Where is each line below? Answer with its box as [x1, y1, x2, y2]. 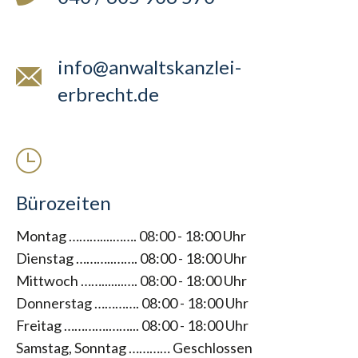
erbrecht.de [58, 82, 159, 105]
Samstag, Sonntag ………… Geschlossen [16, 339, 253, 356]
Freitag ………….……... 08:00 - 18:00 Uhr [16, 316, 249, 334]
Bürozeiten [16, 191, 111, 214]
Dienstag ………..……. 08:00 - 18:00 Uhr [16, 249, 247, 267]
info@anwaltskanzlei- [58, 55, 241, 78]
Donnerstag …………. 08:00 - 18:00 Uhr [16, 294, 249, 312]
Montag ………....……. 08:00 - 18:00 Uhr [16, 227, 246, 245]
